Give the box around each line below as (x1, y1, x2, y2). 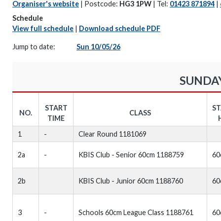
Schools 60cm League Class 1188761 (78, 208, 193, 217)
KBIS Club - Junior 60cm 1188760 (78, 177, 183, 185)
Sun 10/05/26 (76, 42, 120, 51)
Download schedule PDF (79, 24, 160, 33)
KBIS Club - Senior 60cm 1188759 (78, 150, 184, 159)
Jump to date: (12, 42, 57, 51)
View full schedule (12, 24, 74, 33)
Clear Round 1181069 (78, 130, 147, 138)
